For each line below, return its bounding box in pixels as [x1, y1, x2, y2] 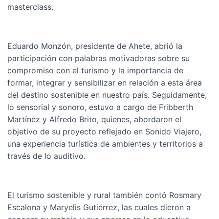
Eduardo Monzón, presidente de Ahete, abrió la [7, 41, 182, 51]
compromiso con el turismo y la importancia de [7, 66, 183, 75]
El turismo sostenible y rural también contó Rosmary [7, 190, 201, 200]
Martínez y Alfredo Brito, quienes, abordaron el [7, 114, 181, 124]
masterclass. [7, 2, 53, 12]
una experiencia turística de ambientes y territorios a [7, 139, 203, 149]
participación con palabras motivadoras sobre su [7, 53, 190, 63]
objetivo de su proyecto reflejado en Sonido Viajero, [7, 127, 201, 136]
